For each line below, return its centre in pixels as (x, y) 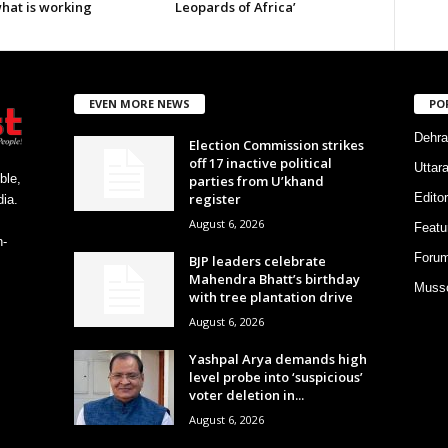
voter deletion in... (246, 394)
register (214, 198)
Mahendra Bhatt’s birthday (274, 278)
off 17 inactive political (260, 162)
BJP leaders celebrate (257, 260)
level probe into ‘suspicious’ (275, 376)
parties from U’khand (256, 180)
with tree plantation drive (270, 296)
